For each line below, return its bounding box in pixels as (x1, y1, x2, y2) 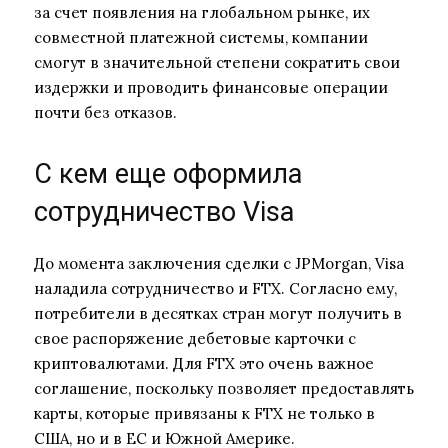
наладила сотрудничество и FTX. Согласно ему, (34, 278, 397, 298)
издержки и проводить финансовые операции (34, 77, 388, 97)
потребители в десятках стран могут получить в (34, 303, 402, 323)
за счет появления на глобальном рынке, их (34, 2, 370, 22)
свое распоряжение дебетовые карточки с (34, 328, 356, 348)
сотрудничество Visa (34, 195, 294, 228)
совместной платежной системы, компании (34, 27, 368, 47)
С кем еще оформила (34, 157, 302, 190)
